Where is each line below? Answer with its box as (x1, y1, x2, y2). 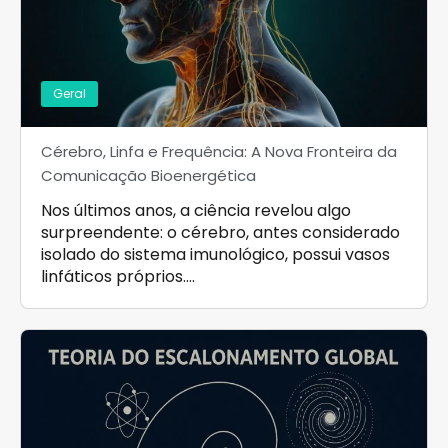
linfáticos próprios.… (41, 264, 195, 288)
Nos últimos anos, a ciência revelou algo (41, 198, 351, 222)
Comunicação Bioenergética (41, 164, 256, 186)
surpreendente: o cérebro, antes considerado (41, 220, 400, 244)
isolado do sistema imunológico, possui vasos (41, 242, 390, 266)
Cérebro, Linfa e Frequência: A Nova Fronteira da (41, 140, 397, 162)
